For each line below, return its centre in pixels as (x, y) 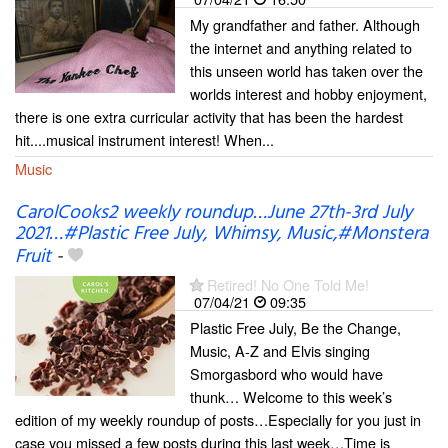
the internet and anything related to (301, 48)
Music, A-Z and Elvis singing (280, 351)
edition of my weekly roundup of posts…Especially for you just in (218, 420)
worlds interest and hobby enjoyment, (308, 94)
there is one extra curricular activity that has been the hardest (209, 117)
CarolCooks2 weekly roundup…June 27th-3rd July (213, 213)
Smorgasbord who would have (286, 374)
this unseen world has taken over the (306, 71)
